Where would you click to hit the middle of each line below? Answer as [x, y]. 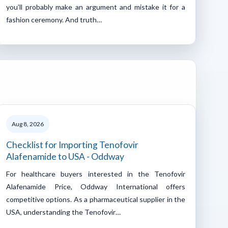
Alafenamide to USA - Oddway [65, 156]
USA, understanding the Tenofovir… [63, 212]
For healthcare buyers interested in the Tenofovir [96, 174]
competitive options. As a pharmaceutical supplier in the [96, 199]
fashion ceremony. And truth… [54, 19]
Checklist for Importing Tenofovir [72, 145]
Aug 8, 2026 [28, 124]
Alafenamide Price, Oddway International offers [96, 186]
